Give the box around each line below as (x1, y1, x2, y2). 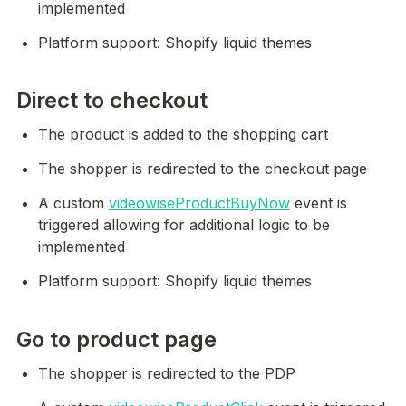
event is (289, 194, 347, 213)
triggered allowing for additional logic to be (37, 216, 330, 235)
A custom (37, 194, 109, 213)
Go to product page (16, 325, 217, 353)
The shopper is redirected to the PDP (37, 363, 295, 382)
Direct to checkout (16, 87, 208, 114)
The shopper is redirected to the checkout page (37, 159, 367, 179)
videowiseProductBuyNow (108, 194, 290, 213)
